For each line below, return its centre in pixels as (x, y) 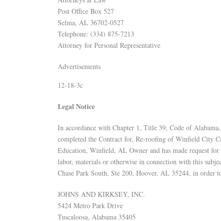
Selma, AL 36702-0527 (91, 22)
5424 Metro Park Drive (90, 205)
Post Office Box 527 (86, 11)
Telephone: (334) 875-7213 (96, 34)
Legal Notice (76, 106)
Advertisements (79, 66)
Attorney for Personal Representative (109, 45)
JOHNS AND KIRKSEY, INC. (101, 194)
